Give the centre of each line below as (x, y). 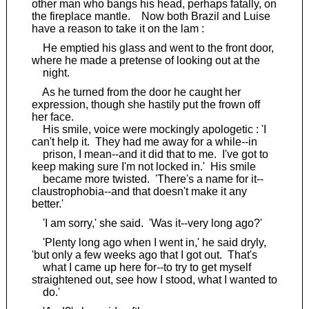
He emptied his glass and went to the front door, (152, 48)
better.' (47, 203)
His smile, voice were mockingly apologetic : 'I (149, 129)
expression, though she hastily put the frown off (146, 104)
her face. (52, 117)
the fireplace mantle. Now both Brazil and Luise (151, 16)
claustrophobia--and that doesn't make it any (139, 191)
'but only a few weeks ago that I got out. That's (144, 255)
